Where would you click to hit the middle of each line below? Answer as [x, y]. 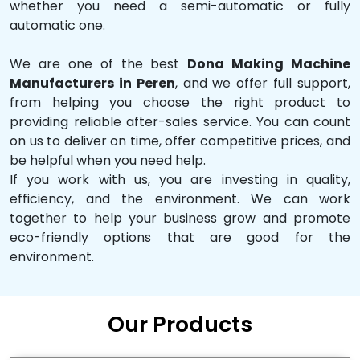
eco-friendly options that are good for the [180, 237]
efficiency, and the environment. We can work [180, 198]
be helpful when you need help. [108, 160]
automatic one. [57, 25]
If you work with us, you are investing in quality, [180, 179]
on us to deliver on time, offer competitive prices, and [180, 141]
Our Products [180, 324]
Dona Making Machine [269, 63]
